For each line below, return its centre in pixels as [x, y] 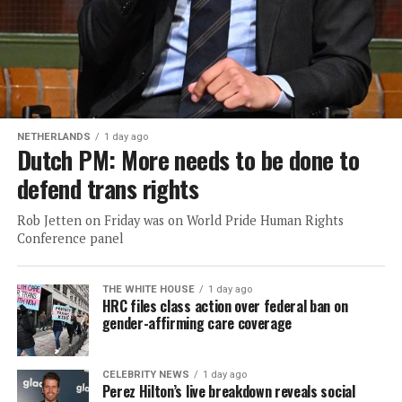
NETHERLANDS [53, 136]
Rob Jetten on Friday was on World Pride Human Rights [180, 220]
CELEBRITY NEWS [145, 374]
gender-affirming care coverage [197, 323]
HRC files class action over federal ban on [225, 306]
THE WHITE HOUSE [148, 289]
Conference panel [70, 238]
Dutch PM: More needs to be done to [188, 159]
